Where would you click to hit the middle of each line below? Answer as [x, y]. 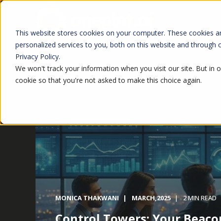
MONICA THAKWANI [87, 198]
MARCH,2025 [151, 198]
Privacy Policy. [37, 56]
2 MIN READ [200, 198]
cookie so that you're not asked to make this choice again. [108, 80]
